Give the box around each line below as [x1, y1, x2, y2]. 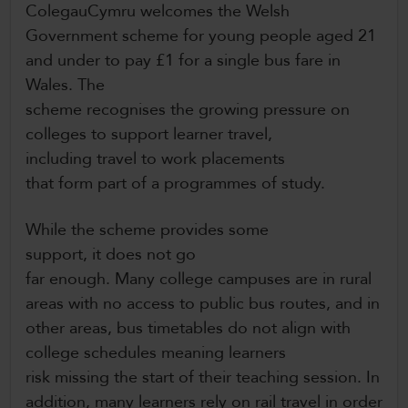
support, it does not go [25, 243, 196, 267]
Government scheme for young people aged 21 [25, 25, 376, 48]
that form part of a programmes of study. [25, 172, 334, 196]
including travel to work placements [25, 148, 285, 171]
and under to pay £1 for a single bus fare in [25, 49, 341, 73]
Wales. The [25, 74, 105, 97]
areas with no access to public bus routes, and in [25, 292, 380, 316]
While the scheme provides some [25, 219, 269, 242]
